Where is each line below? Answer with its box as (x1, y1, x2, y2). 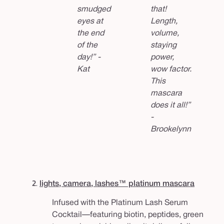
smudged (77, 6, 110, 13)
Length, (150, 18, 177, 25)
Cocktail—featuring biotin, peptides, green (52, 211, 203, 219)
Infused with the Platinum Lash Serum (52, 199, 188, 207)
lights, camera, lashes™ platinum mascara (39, 180, 194, 188)
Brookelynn (150, 126, 191, 133)
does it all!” (150, 102, 190, 109)
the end (77, 30, 104, 37)
